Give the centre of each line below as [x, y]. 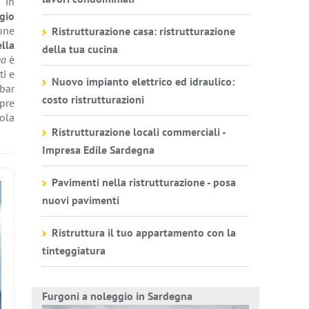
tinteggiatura [74, 250]
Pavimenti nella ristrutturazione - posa [144, 182]
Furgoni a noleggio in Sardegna [117, 296]
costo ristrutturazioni [93, 99]
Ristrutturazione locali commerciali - [139, 132]
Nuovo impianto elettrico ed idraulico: [143, 81]
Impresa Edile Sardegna [98, 150]
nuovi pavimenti [81, 200]
